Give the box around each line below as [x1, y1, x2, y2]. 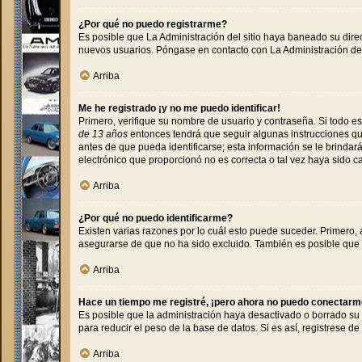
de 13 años [78, 128, 128, 141]
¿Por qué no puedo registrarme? [78, 19, 227, 31]
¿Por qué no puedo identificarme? [78, 213, 233, 225]
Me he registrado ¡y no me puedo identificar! [78, 103, 280, 115]
